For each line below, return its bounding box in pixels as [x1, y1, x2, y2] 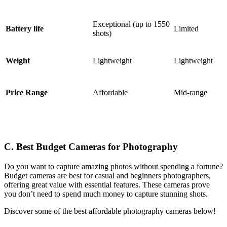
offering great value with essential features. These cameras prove [4, 180, 210, 190]
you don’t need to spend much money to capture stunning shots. [4, 190, 208, 199]
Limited [174, 24, 199, 33]
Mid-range [174, 88, 207, 97]
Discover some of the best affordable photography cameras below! [4, 207, 216, 216]
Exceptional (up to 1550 [93, 19, 170, 28]
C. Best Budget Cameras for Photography [4, 141, 178, 153]
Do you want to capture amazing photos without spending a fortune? [4, 162, 223, 171]
